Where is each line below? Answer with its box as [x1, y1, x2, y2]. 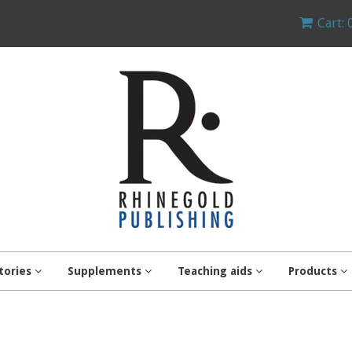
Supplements [68, 265, 145, 277]
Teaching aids [178, 265, 255, 277]
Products [288, 265, 340, 277]
